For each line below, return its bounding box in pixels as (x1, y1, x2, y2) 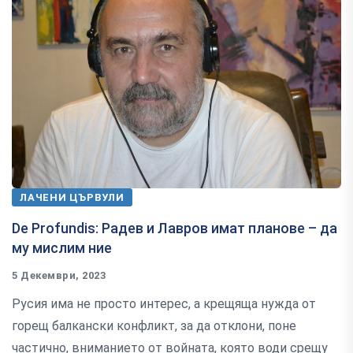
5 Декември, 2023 (12, 269, 106, 281)
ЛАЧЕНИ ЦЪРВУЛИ (20, 191, 124, 203)
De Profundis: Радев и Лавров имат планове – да (12, 219, 337, 236)
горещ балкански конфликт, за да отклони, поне (12, 318, 296, 333)
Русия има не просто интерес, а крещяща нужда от (12, 295, 316, 311)
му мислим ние (12, 239, 112, 256)
